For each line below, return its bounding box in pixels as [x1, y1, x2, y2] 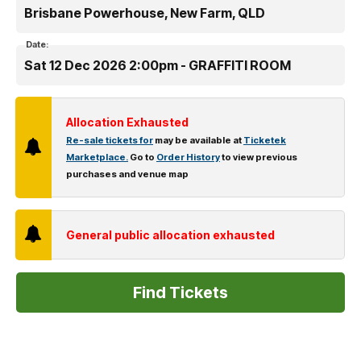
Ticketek [243, 134, 286, 146]
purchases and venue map [66, 168, 189, 180]
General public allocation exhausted [66, 227, 275, 242]
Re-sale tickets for [66, 134, 153, 146]
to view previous [220, 151, 297, 163]
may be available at [153, 134, 243, 146]
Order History [156, 151, 220, 163]
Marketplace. [66, 151, 128, 163]
